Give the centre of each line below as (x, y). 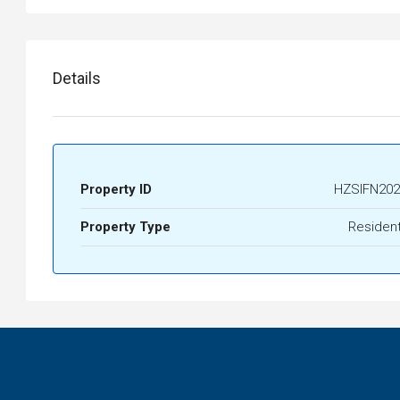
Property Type (125, 227)
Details (77, 79)
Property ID (116, 190)
